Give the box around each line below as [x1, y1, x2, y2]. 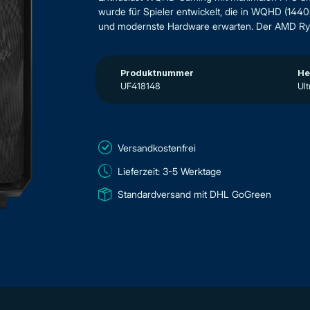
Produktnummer [120, 68, 194, 78]
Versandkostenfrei [118, 141, 196, 154]
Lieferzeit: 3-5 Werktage [118, 165, 221, 177]
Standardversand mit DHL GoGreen [118, 188, 271, 200]
